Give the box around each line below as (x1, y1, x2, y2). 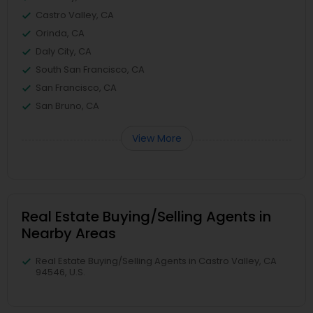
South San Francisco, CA (36, 63, 145, 76)
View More (131, 131, 182, 145)
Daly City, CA (36, 45, 92, 58)
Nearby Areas (22, 224, 116, 243)
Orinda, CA (36, 27, 85, 40)
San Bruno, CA (36, 99, 99, 112)
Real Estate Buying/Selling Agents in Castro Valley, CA (36, 254, 277, 268)
